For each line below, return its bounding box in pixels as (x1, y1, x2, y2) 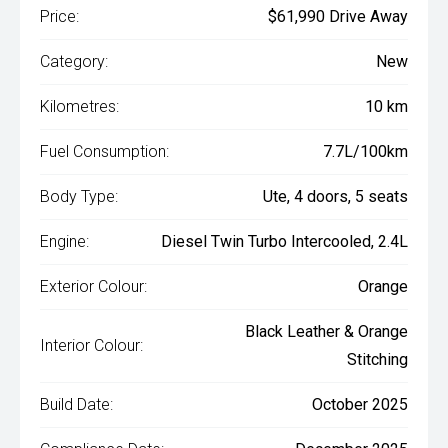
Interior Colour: (40, 336, 143, 356)
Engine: (40, 232, 89, 252)
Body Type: (40, 187, 118, 207)
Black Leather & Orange (245, 322, 408, 342)
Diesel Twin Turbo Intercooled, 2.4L (161, 232, 408, 252)
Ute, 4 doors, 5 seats (263, 187, 408, 207)
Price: (40, 7, 79, 27)
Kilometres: (40, 97, 119, 117)
